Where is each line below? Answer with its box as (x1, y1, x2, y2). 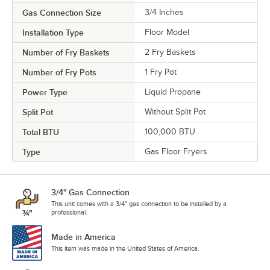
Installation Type (22, 28, 84, 38)
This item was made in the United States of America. (51, 245, 199, 253)
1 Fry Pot (145, 67, 177, 77)
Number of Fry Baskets (22, 48, 110, 58)
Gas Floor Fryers (145, 147, 207, 157)
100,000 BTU (145, 127, 195, 137)
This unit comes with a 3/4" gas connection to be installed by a (51, 200, 227, 208)
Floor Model (145, 28, 189, 37)
